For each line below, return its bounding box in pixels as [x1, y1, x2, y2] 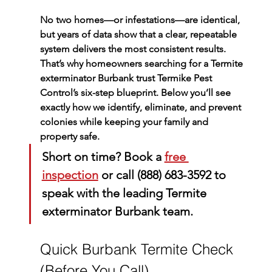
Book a [120, 149, 165, 164]
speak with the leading [41, 185, 166, 200]
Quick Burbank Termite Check [39, 240, 237, 258]
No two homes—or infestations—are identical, [39, 13, 242, 25]
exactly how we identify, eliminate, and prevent [39, 101, 243, 113]
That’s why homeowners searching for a [39, 57, 211, 69]
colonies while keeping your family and [39, 115, 211, 127]
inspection [41, 167, 98, 182]
